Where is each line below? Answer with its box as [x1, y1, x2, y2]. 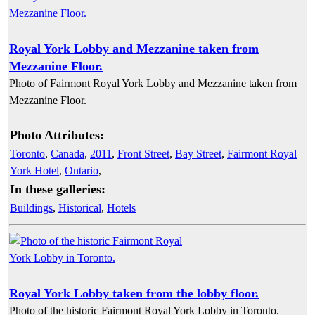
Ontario [65, 164, 98, 176]
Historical [58, 201, 101, 214]
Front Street [117, 147, 169, 160]
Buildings [10, 201, 53, 214]
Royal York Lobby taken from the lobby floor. [9, 285, 259, 300]
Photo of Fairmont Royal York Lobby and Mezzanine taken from [9, 77, 297, 89]
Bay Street [175, 147, 221, 160]
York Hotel [10, 164, 59, 176]
